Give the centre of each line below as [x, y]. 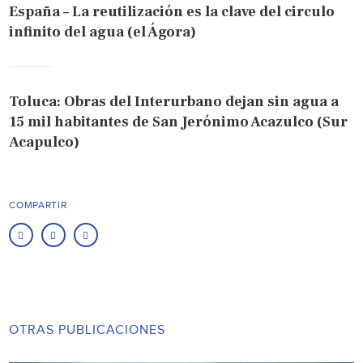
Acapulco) [45, 143]
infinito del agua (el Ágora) [103, 32]
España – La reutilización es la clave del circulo [172, 12]
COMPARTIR [38, 205]
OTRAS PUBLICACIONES [88, 331]
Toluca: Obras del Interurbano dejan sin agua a [174, 102]
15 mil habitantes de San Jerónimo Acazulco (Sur [179, 122]
